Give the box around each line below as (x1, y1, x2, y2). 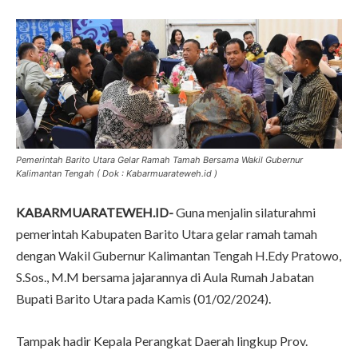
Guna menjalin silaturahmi (173, 205, 316, 221)
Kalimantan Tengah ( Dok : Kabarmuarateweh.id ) (16, 168, 217, 180)
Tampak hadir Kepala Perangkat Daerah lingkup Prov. (16, 333, 308, 349)
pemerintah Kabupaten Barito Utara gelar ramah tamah (16, 226, 317, 242)
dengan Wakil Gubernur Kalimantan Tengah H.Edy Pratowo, (16, 248, 341, 264)
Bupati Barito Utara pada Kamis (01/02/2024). (16, 291, 271, 307)
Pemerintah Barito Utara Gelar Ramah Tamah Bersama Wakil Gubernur (16, 154, 303, 166)
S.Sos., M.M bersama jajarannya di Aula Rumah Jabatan (16, 269, 314, 285)
